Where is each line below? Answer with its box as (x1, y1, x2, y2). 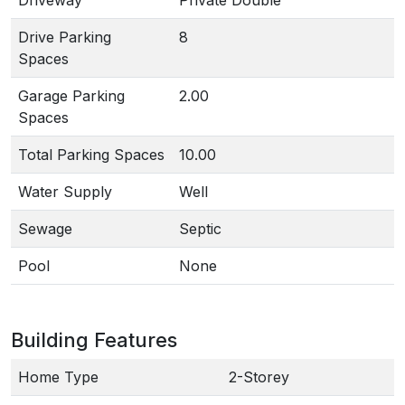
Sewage (18, 220, 72, 238)
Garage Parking (18, 87, 125, 105)
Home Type (18, 368, 99, 386)
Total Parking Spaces (18, 146, 165, 164)
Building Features (11, 328, 177, 352)
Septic (179, 220, 221, 238)
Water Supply (18, 183, 112, 201)
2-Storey (229, 368, 289, 386)
